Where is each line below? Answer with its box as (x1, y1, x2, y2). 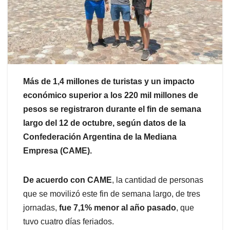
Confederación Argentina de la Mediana (23, 132, 177, 142)
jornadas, (23, 203, 59, 213)
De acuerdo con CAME (23, 176, 112, 185)
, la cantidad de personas (112, 176, 203, 185)
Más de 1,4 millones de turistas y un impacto (23, 77, 195, 86)
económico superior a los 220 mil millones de (23, 91, 198, 100)
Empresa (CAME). (23, 146, 92, 156)
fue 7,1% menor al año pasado (59, 203, 176, 213)
